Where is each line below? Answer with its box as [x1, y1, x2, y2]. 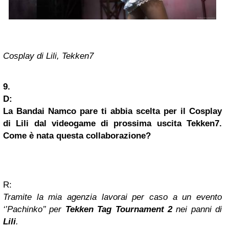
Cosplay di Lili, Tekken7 [3, 51, 94, 61]
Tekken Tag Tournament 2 [65, 204, 172, 215]
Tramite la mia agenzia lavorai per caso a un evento [3, 192, 222, 202]
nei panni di [172, 204, 222, 215]
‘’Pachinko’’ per [3, 204, 65, 215]
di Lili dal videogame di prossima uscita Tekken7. [3, 119, 222, 129]
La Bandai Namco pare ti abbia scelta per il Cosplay [3, 106, 222, 117]
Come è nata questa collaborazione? [3, 131, 151, 141]
